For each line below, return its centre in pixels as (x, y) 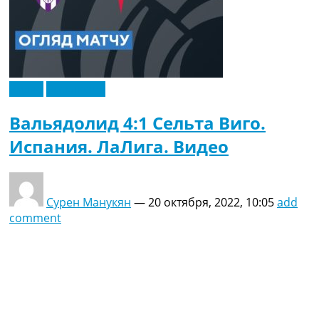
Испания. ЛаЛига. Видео (119, 147)
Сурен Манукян (89, 203)
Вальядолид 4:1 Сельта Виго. (137, 123)
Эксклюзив (76, 89)
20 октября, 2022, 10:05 (211, 203)
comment (35, 218)
